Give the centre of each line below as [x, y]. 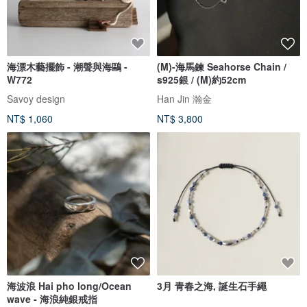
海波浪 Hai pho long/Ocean [69, 286]
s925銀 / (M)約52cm [201, 80]
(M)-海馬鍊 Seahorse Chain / [222, 67]
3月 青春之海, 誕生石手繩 [212, 286]
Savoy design [36, 99]
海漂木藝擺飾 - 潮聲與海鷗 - [67, 67]
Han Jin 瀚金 [184, 99]
